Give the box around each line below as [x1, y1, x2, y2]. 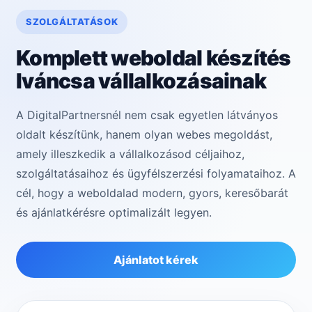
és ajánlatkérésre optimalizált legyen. [16, 205, 212, 220]
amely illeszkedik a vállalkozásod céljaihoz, [16, 147, 244, 162]
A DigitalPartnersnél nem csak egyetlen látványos [16, 108, 278, 123]
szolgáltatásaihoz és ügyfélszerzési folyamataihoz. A [16, 166, 296, 181]
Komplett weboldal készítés [16, 45, 291, 71]
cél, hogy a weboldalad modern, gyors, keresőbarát [16, 186, 288, 201]
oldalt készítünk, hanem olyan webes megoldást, [16, 127, 272, 142]
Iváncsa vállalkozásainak [16, 68, 266, 94]
